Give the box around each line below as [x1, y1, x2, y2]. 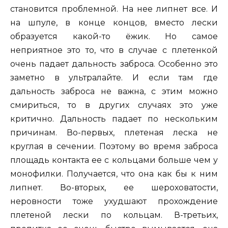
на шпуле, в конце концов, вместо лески [10, 17, 218, 27]
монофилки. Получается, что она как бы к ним [10, 168, 218, 179]
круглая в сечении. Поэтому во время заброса [10, 141, 218, 151]
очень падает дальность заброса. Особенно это [10, 59, 218, 69]
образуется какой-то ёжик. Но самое [10, 31, 218, 41]
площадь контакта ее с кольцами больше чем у [10, 155, 218, 165]
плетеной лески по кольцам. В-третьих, [10, 210, 218, 220]
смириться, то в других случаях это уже [10, 100, 218, 110]
